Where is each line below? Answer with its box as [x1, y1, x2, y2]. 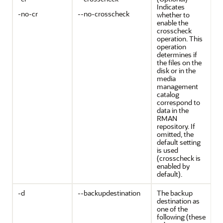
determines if [157, 50, 197, 59]
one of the [157, 204, 188, 214]
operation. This [157, 34, 203, 43]
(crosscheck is [157, 153, 201, 163]
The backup [157, 188, 193, 198]
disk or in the [157, 66, 196, 75]
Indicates [157, 2, 185, 11]
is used [157, 145, 178, 155]
